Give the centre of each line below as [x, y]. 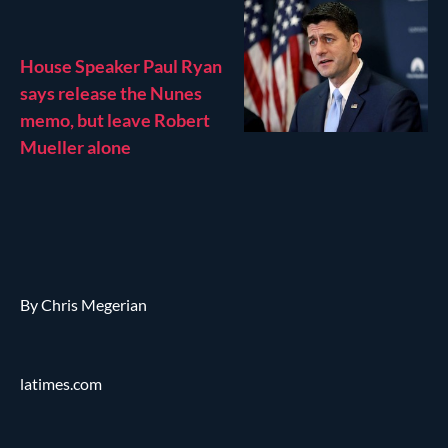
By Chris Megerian [83, 304]
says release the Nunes [111, 92]
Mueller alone [75, 146]
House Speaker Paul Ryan [121, 65]
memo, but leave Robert [115, 119]
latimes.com [61, 383]
